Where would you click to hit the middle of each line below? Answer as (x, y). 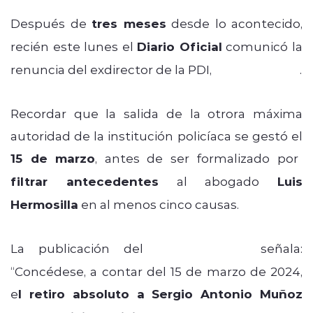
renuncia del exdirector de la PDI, (112, 69)
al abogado (218, 181)
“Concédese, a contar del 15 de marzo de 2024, (156, 271)
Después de (51, 23)
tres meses (129, 23)
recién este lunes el (74, 46)
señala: (275, 248)
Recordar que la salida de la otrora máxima (156, 113)
